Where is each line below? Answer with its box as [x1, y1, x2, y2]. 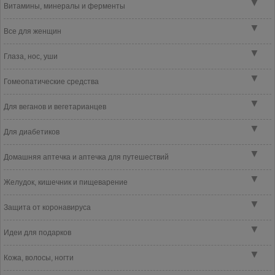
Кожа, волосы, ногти [4, 254, 74, 262]
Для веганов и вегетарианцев [4, 103, 106, 111]
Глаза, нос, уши [4, 52, 58, 61]
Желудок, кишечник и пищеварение [4, 178, 128, 187]
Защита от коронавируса [4, 203, 91, 212]
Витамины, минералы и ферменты [4, 2, 125, 10]
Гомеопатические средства [4, 77, 99, 86]
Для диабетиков [4, 128, 60, 136]
